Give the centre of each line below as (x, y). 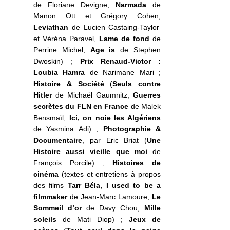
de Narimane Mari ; (123, 72)
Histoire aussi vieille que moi (90, 151)
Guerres (147, 95)
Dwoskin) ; (57, 61)
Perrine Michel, (62, 50)
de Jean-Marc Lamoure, (110, 196)
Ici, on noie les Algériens (115, 117)
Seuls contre (137, 83)
